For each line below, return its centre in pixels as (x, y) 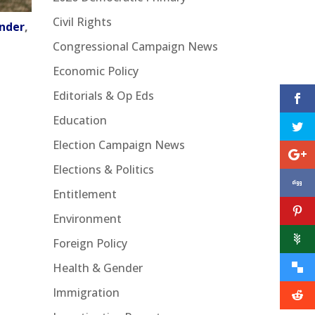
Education (79, 120)
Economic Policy (95, 71)
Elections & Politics (103, 169)
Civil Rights (82, 21)
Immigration (86, 292)
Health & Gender (97, 268)
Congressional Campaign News (135, 46)
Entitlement (84, 194)
